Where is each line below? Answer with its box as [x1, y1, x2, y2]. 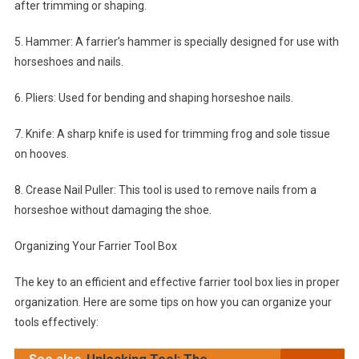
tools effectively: [14, 315, 99, 329]
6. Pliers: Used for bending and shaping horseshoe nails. [14, 91, 293, 104]
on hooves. [14, 147, 69, 160]
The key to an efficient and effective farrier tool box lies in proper [14, 275, 340, 288]
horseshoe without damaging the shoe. [14, 203, 212, 216]
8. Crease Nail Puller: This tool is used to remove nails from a [14, 183, 317, 196]
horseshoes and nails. [14, 54, 123, 68]
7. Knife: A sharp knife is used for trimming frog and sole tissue [14, 127, 330, 140]
